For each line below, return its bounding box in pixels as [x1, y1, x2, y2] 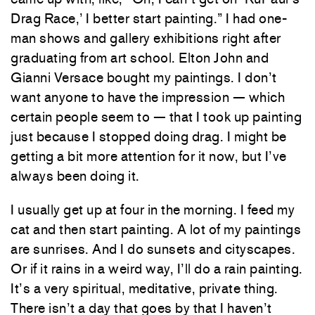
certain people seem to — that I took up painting [11, 108, 302, 125]
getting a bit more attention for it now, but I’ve [11, 147, 287, 165]
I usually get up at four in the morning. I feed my [11, 200, 295, 218]
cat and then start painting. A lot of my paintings [11, 220, 301, 238]
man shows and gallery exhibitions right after [11, 29, 281, 46]
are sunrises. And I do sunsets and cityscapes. [11, 240, 295, 257]
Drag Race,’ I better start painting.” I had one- [11, 9, 287, 27]
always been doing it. [11, 167, 140, 184]
